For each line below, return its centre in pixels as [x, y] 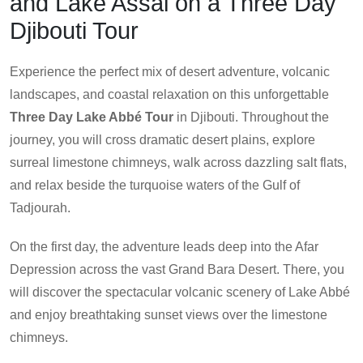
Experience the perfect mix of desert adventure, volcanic [170, 72]
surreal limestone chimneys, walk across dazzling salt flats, [178, 163]
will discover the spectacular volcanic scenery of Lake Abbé [180, 293]
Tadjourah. [40, 208]
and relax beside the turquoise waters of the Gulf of [155, 186]
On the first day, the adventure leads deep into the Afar [164, 247]
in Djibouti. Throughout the [251, 117]
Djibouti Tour [74, 31]
